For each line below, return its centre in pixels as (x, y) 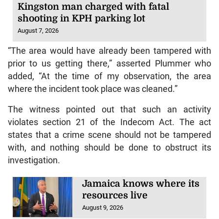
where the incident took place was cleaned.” (92, 89)
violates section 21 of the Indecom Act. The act (109, 122)
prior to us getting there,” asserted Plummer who (109, 64)
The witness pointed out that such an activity (109, 110)
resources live (115, 196)
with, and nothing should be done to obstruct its (109, 148)
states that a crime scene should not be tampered (109, 135)
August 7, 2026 (38, 31)
